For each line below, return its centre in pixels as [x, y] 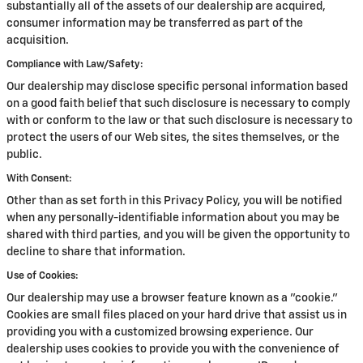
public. [24, 155]
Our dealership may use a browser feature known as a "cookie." [172, 298]
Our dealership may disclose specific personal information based [177, 87]
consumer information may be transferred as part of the [155, 23]
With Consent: [39, 178]
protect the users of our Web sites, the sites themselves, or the [173, 138]
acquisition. [38, 41]
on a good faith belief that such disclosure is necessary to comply [178, 104]
